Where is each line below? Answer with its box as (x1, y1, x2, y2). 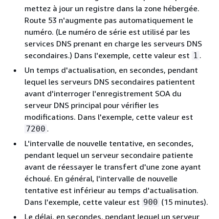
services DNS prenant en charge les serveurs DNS (24, 39, 202, 48)
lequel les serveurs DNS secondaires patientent (24, 77, 195, 87)
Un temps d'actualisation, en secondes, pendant (24, 65, 198, 75)
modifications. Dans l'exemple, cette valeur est (24, 112, 193, 122)
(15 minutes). (159, 197, 208, 207)
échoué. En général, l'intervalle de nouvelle (24, 174, 177, 183)
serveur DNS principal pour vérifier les (24, 100, 159, 110)
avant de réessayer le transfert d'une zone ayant (24, 162, 201, 172)
